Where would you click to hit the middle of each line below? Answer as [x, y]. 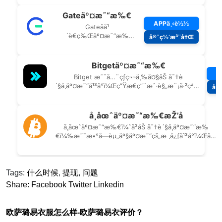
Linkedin [109, 184]
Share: [18, 184]
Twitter [80, 184]
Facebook [49, 184]
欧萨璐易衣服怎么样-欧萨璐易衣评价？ [75, 212]
